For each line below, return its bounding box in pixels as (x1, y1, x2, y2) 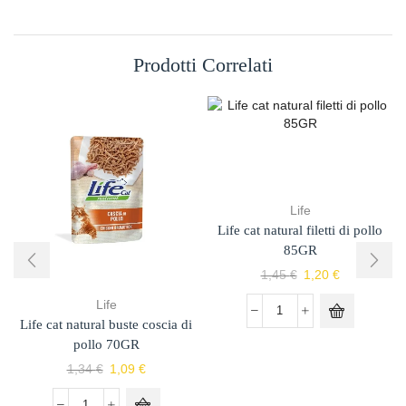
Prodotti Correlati (133, 53, 273, 76)
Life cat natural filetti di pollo (217, 222, 382, 237)
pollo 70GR (72, 336, 140, 352)
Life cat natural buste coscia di (20, 316, 192, 332)
